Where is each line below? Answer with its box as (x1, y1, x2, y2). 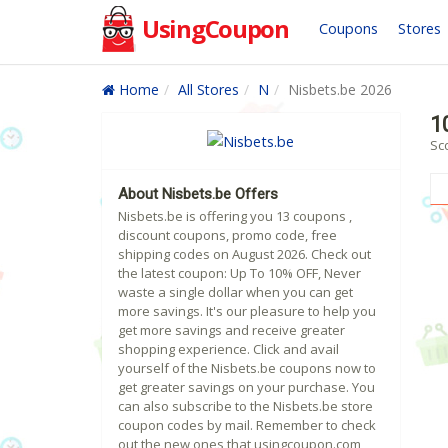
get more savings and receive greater (118, 321, 345, 340)
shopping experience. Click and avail (118, 340, 339, 359)
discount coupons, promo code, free (118, 226, 337, 245)
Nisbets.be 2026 (288, 80, 392, 99)
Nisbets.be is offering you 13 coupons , (118, 207, 352, 226)
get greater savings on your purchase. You (118, 378, 375, 397)
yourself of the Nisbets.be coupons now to (118, 359, 376, 378)
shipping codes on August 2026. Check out (118, 245, 371, 264)
